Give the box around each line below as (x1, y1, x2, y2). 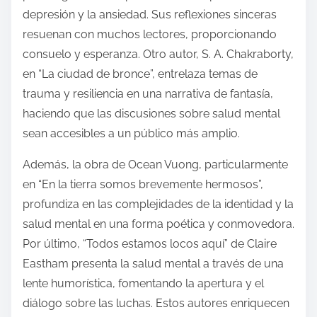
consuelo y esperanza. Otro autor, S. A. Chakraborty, (23, 47, 294, 62)
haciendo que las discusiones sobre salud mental (23, 107, 280, 121)
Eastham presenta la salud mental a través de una (23, 257, 284, 271)
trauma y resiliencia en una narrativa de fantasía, (23, 87, 273, 101)
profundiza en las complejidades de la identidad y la (23, 197, 294, 212)
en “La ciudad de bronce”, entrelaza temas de (23, 67, 258, 81)
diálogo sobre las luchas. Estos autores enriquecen (23, 296, 289, 311)
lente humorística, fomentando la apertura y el (23, 277, 264, 291)
